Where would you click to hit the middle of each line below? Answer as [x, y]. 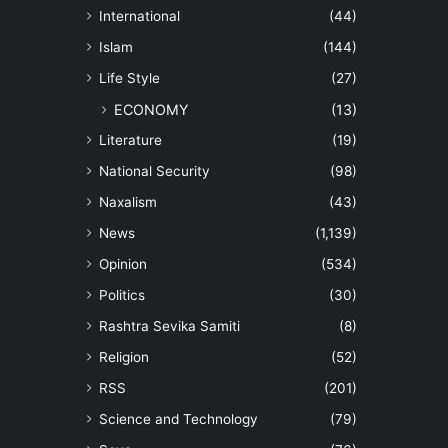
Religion [124, 357]
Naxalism [128, 202]
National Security [154, 171]
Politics [122, 295]
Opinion [123, 264]
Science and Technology [178, 419]
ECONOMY [151, 110]
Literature [130, 140]
